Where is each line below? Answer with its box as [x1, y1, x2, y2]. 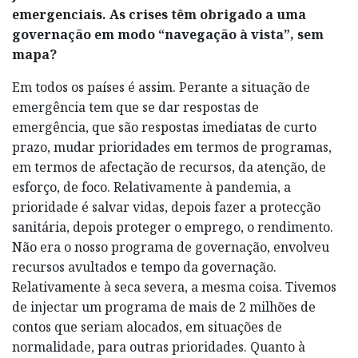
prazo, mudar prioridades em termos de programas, [12, 137, 332, 156]
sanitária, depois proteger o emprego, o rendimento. [12, 217, 333, 236]
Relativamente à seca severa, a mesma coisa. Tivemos [12, 277, 336, 296]
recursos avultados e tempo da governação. [12, 257, 276, 276]
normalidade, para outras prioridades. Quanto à [12, 337, 305, 356]
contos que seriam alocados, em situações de [12, 317, 282, 336]
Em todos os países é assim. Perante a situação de [12, 78, 310, 96]
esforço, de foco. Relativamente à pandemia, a [12, 177, 291, 196]
